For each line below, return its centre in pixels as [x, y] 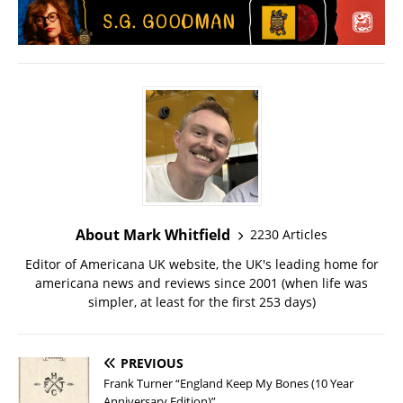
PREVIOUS [152, 363]
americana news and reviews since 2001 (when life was [201, 282]
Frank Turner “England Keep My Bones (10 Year [228, 383]
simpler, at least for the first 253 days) [201, 301]
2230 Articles [289, 235]
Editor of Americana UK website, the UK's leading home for [201, 264]
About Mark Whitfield [153, 234]
